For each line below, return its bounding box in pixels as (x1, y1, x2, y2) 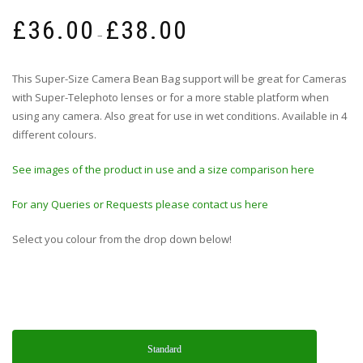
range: (187, 27, 219, 42)
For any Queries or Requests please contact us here (12, 197, 268, 212)
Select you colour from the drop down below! (12, 232, 232, 247)
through (187, 64, 226, 79)
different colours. (12, 127, 96, 143)
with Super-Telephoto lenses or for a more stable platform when (12, 90, 329, 105)
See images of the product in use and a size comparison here (12, 162, 314, 177)
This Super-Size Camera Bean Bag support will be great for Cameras (12, 71, 347, 87)
